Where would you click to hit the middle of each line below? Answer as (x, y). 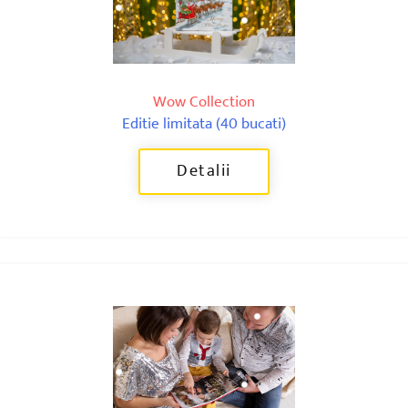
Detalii (204, 171)
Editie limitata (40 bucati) (204, 123)
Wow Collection (204, 102)
